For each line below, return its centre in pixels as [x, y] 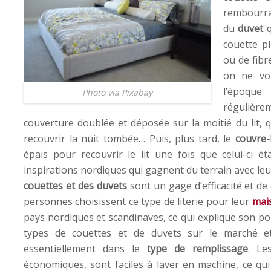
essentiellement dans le [85, 248]
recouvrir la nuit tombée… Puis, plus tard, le [129, 138]
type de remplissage [197, 248]
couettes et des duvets [75, 185]
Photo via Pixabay [117, 93]
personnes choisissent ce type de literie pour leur [138, 201]
